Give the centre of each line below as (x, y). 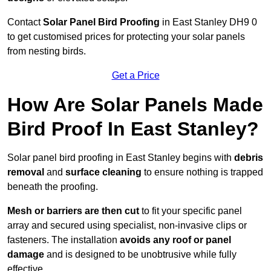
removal (26, 172)
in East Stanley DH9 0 (208, 22)
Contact (25, 22)
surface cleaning (103, 172)
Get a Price (135, 76)
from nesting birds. (47, 51)
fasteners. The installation (64, 240)
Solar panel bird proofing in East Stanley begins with (121, 158)
